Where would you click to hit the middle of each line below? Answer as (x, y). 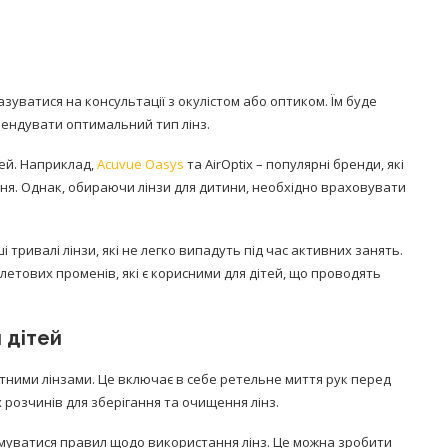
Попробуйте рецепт (299, 168)
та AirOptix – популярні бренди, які (294, 164)
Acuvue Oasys (139, 164)
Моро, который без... (299, 210)
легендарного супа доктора (299, 189)
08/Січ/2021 (299, 234)
